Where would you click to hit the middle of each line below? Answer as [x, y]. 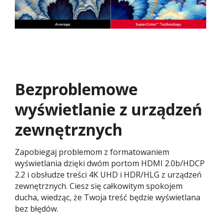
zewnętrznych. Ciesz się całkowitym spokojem [99, 186]
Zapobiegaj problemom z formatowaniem [92, 152]
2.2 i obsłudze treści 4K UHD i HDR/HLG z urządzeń [108, 175]
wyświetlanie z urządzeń [109, 110]
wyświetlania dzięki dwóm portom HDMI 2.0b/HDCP [110, 164]
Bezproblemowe [76, 89]
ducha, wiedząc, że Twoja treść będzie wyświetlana [108, 198]
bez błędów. [37, 209]
